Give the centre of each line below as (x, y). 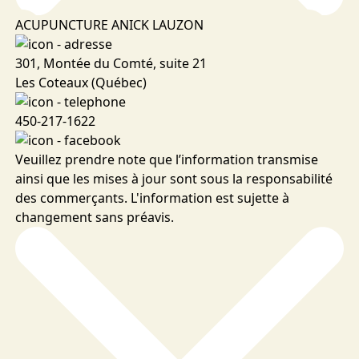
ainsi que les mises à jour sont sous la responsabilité (173, 178)
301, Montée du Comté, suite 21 (111, 63)
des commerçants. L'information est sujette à (152, 198)
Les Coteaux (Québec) (84, 82)
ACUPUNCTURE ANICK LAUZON (109, 24)
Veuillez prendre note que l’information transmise (166, 159)
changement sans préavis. (94, 217)
